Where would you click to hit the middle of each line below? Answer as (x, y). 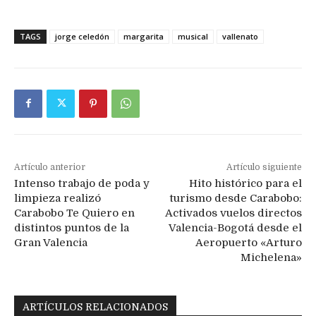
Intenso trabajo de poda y (82, 183)
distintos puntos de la (72, 227)
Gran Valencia (51, 242)
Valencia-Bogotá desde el (235, 227)
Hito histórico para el (245, 183)
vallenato (240, 36)
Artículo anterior (50, 167)
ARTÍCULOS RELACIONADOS (95, 306)
